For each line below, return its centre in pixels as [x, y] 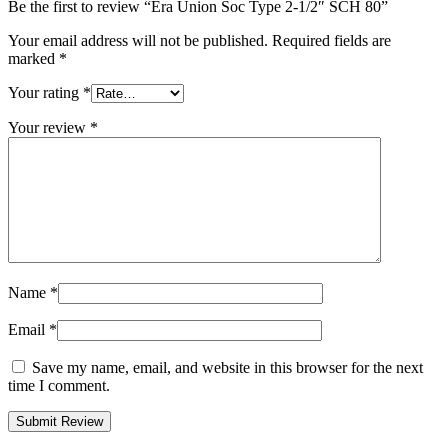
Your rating [45, 92]
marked [33, 58]
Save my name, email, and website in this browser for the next [227, 367]
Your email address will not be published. [138, 40]
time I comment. [59, 385]
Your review [49, 127]
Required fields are [331, 40]
